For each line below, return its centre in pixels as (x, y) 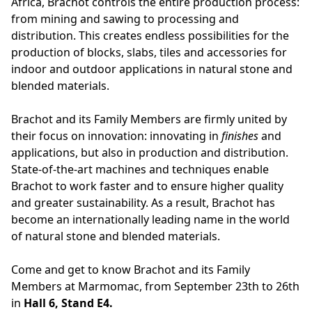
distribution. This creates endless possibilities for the (150, 36)
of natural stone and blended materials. (116, 236)
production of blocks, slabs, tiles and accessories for (149, 52)
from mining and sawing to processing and (125, 19)
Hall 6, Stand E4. (68, 303)
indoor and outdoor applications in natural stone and (152, 69)
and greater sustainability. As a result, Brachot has (143, 203)
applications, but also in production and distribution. (150, 153)
